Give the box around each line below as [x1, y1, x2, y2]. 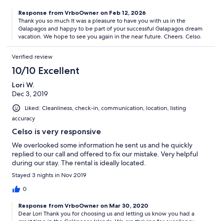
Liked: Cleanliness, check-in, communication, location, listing [25, 104, 186, 112]
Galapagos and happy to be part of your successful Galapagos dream [18, 25, 203, 33]
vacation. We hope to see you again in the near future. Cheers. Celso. [18, 33, 202, 41]
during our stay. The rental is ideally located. [12, 158, 146, 168]
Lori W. [12, 80, 34, 90]
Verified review [12, 53, 53, 61]
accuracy [12, 114, 35, 123]
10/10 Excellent [12, 65, 79, 77]
